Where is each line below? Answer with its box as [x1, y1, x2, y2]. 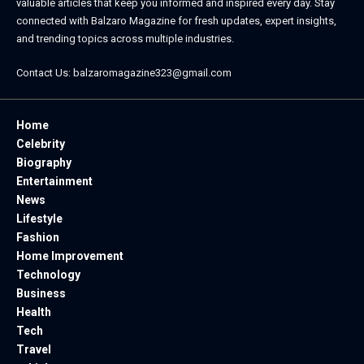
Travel [16, 342, 51, 356]
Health [16, 305, 51, 318]
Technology [16, 267, 80, 281]
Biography [16, 155, 71, 169]
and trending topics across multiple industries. [16, 32, 234, 45]
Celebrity [16, 136, 65, 150]
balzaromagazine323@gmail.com [73, 66, 232, 79]
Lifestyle [16, 211, 63, 225]
